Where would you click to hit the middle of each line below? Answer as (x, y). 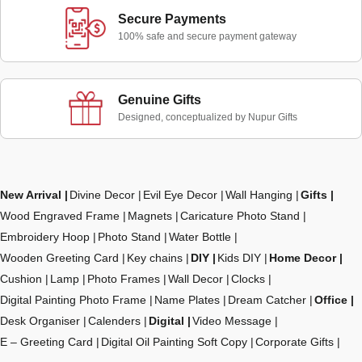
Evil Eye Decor (180, 194)
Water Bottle (200, 236)
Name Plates (187, 299)
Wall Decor (196, 278)
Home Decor (303, 257)
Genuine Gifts (159, 99)
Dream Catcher (267, 299)
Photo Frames (124, 278)
